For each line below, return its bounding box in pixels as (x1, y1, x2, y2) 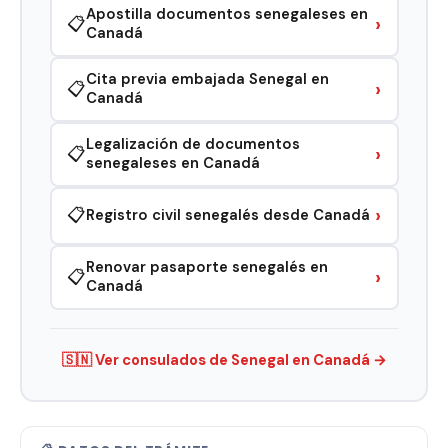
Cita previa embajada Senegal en (86, 69, 329, 89)
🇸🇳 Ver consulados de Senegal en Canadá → (61, 349, 387, 370)
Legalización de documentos (86, 134, 300, 154)
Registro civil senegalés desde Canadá (86, 205, 370, 225)
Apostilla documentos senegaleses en (86, 4, 368, 24)
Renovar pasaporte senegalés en (86, 257, 328, 277)
